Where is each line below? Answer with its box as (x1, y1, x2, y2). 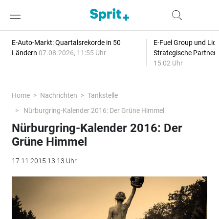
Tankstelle (87, 91, 118, 99)
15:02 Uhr (153, 59, 183, 67)
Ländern (11, 49, 39, 57)
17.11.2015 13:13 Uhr (11, 157, 77, 165)
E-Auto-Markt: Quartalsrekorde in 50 (11, 39, 121, 46)
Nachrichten (40, 91, 77, 99)
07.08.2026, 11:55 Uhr (38, 49, 106, 57)
